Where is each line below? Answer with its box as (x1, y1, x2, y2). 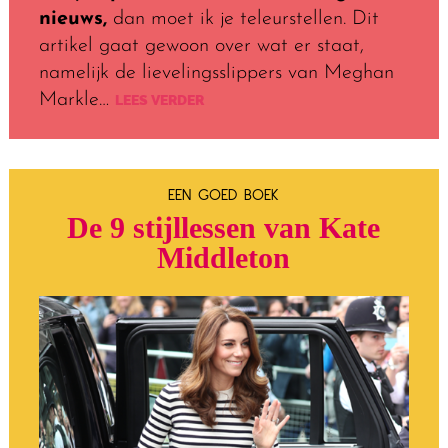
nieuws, (38, 9, 107, 30)
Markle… (38, 90, 109, 111)
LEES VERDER (108, 92, 204, 110)
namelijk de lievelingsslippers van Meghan (38, 63, 394, 84)
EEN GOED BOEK (168, 187, 280, 204)
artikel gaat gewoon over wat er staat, (38, 36, 364, 57)
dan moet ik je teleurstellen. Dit (106, 9, 379, 30)
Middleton (157, 241, 291, 276)
